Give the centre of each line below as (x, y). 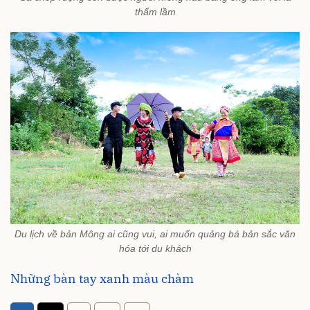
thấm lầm (155, 11)
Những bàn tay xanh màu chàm (102, 278)
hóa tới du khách (155, 248)
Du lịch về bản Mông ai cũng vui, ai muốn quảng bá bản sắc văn (155, 234)
